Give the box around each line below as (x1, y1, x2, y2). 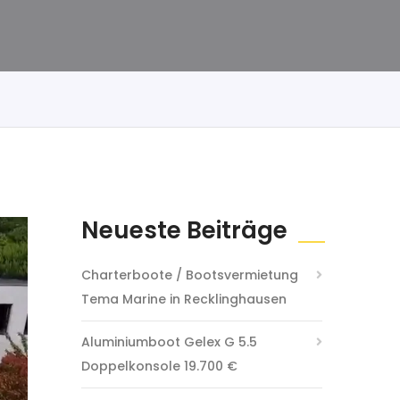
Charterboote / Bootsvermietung (81, 266, 298, 284)
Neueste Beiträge (81, 214, 287, 246)
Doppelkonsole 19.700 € (81, 357, 237, 375)
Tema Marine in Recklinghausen (81, 290, 287, 308)
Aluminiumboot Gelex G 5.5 (81, 333, 257, 351)
